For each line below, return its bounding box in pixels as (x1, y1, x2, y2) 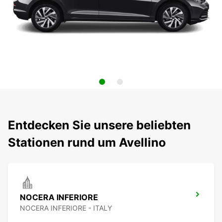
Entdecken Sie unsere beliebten (8, 118, 191, 133)
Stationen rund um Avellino (8, 135, 166, 150)
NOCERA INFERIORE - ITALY (20, 204, 112, 213)
